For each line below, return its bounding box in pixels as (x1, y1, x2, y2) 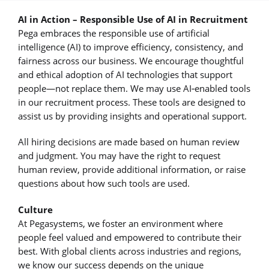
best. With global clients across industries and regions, (18, 244, 241, 257)
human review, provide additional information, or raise (18, 163, 246, 176)
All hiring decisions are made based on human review (18, 136, 240, 148)
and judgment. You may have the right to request (18, 150, 220, 162)
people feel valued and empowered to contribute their (18, 231, 241, 243)
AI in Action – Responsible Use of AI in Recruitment (18, 13, 248, 26)
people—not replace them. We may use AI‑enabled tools (18, 82, 250, 95)
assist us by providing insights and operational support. (18, 110, 247, 122)
